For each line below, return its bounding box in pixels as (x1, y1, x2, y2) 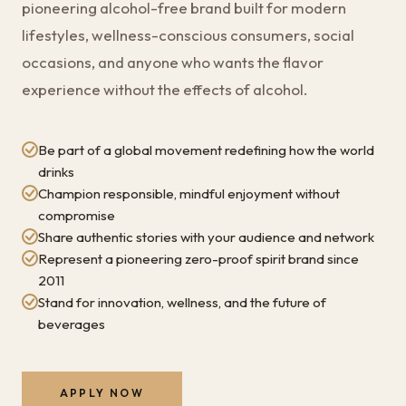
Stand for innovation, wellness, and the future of (38, 293, 326, 311)
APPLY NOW (59, 385, 145, 400)
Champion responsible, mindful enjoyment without (38, 184, 340, 202)
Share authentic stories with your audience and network (38, 227, 374, 246)
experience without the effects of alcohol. (22, 79, 307, 99)
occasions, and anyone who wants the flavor (22, 52, 324, 72)
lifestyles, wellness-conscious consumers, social (22, 24, 354, 44)
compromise (38, 206, 115, 224)
